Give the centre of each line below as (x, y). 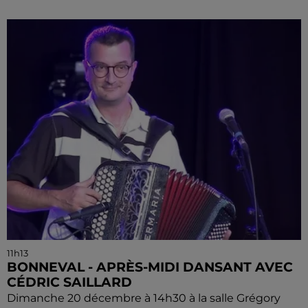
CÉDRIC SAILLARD (69, 282)
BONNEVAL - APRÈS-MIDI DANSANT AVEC (150, 267)
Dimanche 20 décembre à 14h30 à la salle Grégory (144, 298)
